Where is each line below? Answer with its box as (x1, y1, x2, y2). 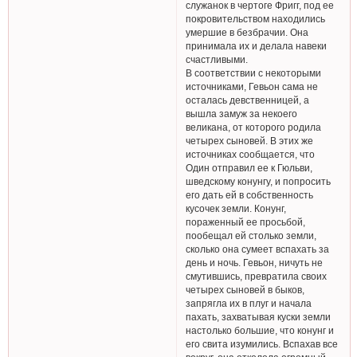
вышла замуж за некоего (186, 108, 298, 119)
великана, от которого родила (186, 121, 322, 132)
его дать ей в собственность (186, 189, 314, 200)
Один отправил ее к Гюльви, (186, 162, 313, 173)
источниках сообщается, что (186, 148, 316, 159)
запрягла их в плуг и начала (186, 297, 312, 308)
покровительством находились (186, 13, 326, 24)
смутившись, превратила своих (186, 270, 328, 281)
